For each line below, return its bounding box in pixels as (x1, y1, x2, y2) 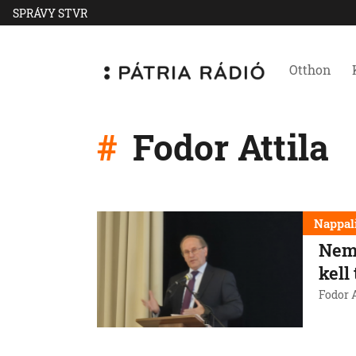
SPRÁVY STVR (13, 5, 87, 21)
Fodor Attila (124, 124, 329, 170)
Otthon (289, 61, 331, 78)
